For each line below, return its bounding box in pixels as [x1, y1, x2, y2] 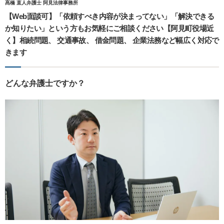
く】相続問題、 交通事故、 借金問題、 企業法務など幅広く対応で [5, 36, 219, 45]
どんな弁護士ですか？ [5, 79, 85, 88]
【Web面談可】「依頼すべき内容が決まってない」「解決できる [5, 12, 214, 21]
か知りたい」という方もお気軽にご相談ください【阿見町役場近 [5, 24, 214, 33]
